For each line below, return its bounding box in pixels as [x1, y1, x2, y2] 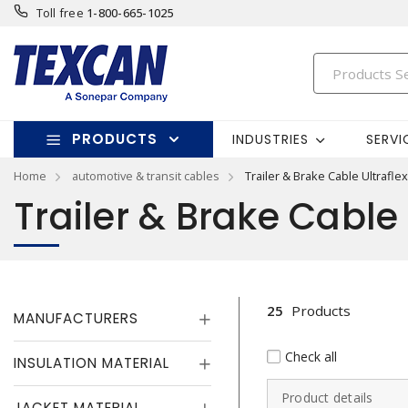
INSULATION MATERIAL [14, 353, 169, 372]
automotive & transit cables [72, 168, 219, 184]
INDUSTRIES [231, 129, 309, 148]
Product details [280, 389, 373, 406]
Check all [284, 347, 337, 365]
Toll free [36, 5, 84, 21]
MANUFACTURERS [14, 309, 138, 328]
